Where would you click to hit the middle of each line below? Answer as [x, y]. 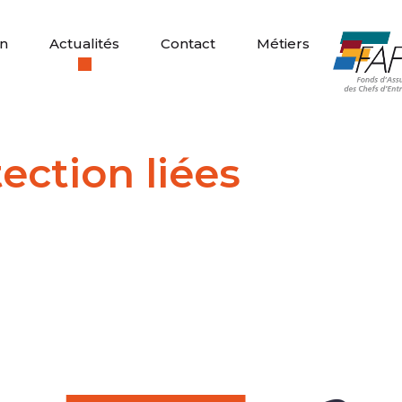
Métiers [283, 44]
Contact [188, 44]
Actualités [84, 44]
